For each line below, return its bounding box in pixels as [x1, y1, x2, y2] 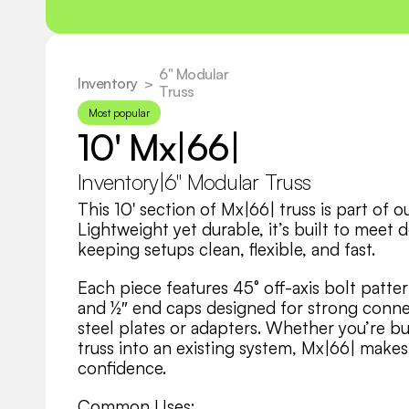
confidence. [78, 357, 166, 379]
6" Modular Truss [163, 168, 311, 195]
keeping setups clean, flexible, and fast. [78, 238, 375, 260]
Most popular [89, 106, 150, 120]
